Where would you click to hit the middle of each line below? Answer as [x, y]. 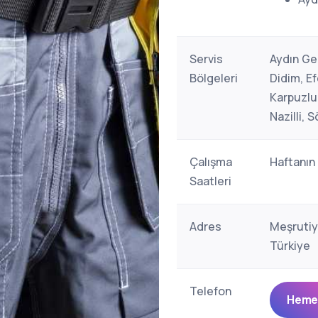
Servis [206, 59]
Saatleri [210, 181]
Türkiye [290, 246]
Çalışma [211, 162]
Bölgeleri [214, 78]
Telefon [210, 291]
